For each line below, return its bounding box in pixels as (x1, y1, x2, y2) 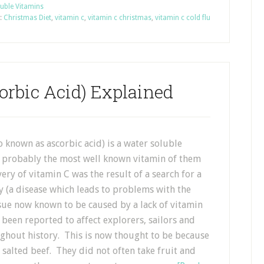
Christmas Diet (4, 14, 51, 22)
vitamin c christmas (88, 14, 151, 22)
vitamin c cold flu (155, 14, 210, 22)
